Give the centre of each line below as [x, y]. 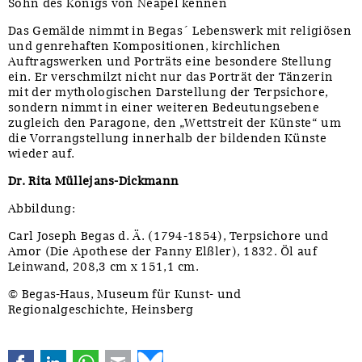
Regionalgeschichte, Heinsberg [101, 309]
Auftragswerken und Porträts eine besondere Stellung [170, 61]
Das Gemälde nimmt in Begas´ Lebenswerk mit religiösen [180, 30]
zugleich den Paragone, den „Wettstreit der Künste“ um [175, 122]
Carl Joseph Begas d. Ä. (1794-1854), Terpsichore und [168, 236]
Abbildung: [42, 208]
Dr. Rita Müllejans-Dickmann [94, 181]
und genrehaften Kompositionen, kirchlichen [145, 46]
